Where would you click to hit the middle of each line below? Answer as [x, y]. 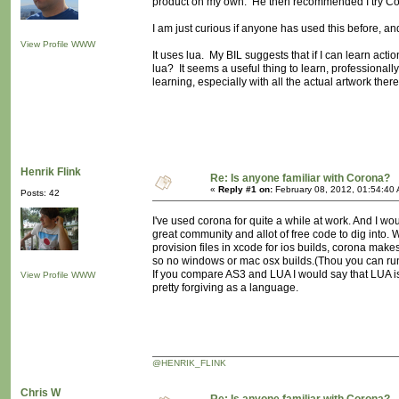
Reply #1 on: [245, 190]
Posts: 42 [40, 193]
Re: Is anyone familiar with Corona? [300, 179]
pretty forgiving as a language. [225, 288]
